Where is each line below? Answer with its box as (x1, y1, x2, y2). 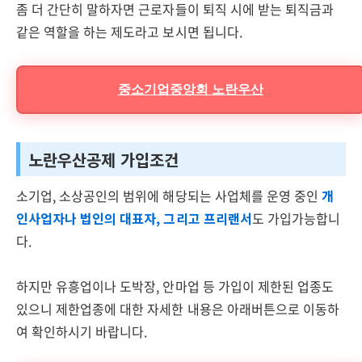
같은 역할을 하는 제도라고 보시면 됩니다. (16, 22, 242, 41)
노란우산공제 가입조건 (28, 148, 179, 171)
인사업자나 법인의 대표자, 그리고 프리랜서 (16, 208, 252, 228)
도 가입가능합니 (251, 208, 341, 228)
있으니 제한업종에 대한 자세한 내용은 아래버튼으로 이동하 (16, 299, 339, 318)
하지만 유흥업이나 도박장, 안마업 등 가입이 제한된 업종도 (16, 276, 335, 296)
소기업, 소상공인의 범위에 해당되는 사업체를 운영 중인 (16, 186, 322, 205)
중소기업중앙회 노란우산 (117, 82, 263, 96)
